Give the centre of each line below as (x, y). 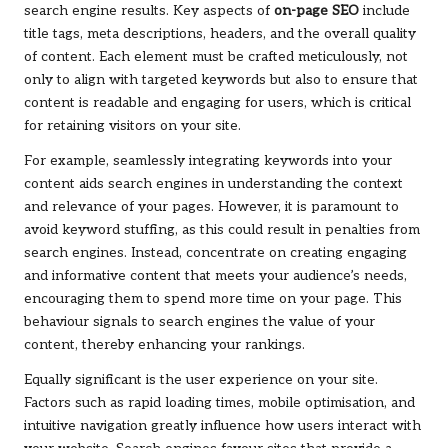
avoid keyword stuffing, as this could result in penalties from (222, 229)
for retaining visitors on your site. (132, 125)
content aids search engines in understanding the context (213, 183)
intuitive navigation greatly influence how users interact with (222, 425)
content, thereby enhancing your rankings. (164, 344)
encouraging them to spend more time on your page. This (213, 298)
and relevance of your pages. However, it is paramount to (211, 206)
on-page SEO (316, 10)
